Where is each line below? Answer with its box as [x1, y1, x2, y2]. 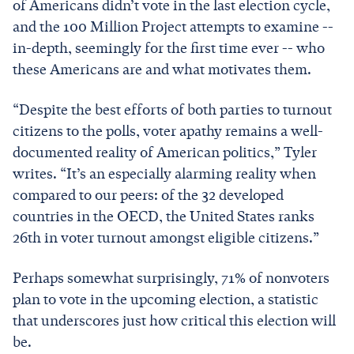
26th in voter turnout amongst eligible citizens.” [13, 228, 319, 247]
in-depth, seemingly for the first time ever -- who [13, 39, 325, 57]
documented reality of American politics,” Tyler [13, 143, 317, 161]
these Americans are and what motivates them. [13, 60, 314, 78]
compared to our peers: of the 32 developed [13, 186, 284, 204]
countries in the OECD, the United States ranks [13, 207, 314, 225]
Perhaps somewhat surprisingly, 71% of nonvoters [13, 269, 330, 287]
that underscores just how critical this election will [13, 311, 336, 330]
